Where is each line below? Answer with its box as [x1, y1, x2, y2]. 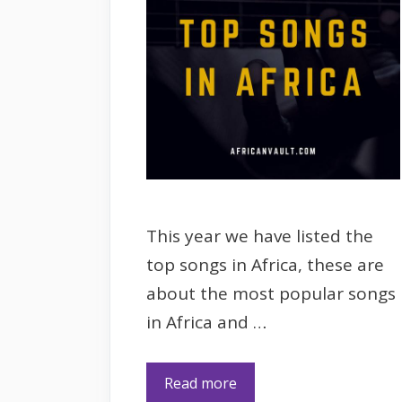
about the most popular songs [146, 282, 396, 305]
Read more [164, 372, 237, 393]
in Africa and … [146, 310, 267, 334]
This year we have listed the [146, 224, 373, 248]
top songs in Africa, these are [146, 253, 384, 276]
